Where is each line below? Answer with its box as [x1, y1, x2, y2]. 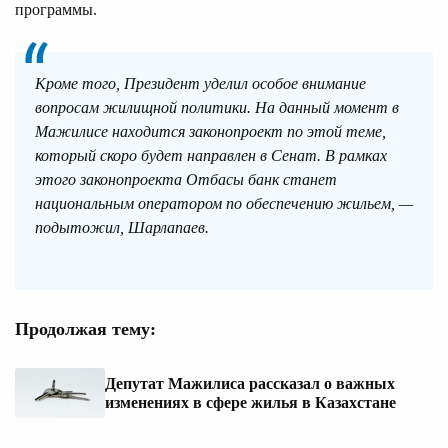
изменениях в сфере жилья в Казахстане [105, 394, 396, 412]
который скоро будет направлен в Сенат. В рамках [35, 146, 387, 164]
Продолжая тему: [15, 318, 156, 339]
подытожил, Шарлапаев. [35, 218, 209, 236]
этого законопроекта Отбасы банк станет [35, 170, 337, 188]
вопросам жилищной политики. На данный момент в [35, 98, 399, 116]
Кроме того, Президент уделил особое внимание [35, 74, 366, 92]
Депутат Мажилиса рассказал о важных [105, 375, 395, 393]
